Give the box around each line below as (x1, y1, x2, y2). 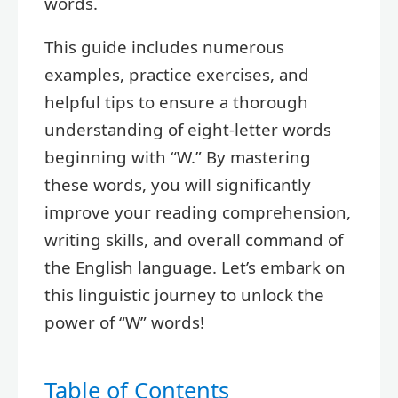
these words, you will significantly (44, 173, 311, 196)
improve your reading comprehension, (44, 201, 351, 224)
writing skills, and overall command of (44, 228, 343, 251)
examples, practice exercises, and (44, 63, 309, 86)
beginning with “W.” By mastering (44, 146, 311, 169)
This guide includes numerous (44, 36, 284, 59)
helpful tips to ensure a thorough (44, 91, 308, 114)
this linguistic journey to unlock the (44, 283, 324, 306)
